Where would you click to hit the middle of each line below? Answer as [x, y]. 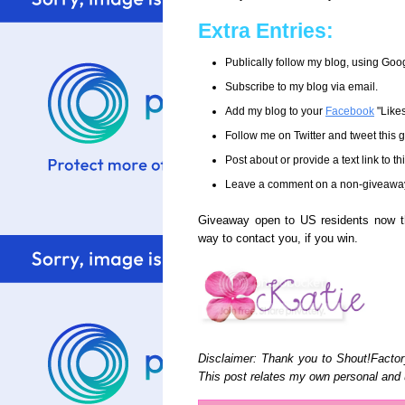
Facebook [350, 111]
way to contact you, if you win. [278, 239]
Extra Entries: [266, 31]
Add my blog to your [275, 111]
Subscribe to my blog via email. [301, 87]
